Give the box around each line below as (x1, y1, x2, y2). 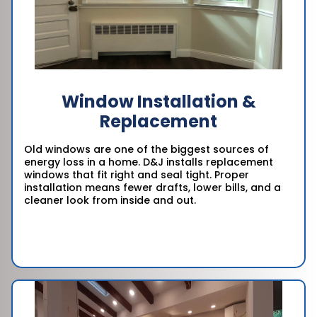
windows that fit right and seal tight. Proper (24, 168, 249, 183)
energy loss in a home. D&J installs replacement (24, 155, 273, 170)
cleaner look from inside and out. (24, 193, 196, 208)
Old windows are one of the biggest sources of (24, 142, 269, 157)
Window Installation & (61, 90, 256, 114)
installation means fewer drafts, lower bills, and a (24, 180, 281, 195)
